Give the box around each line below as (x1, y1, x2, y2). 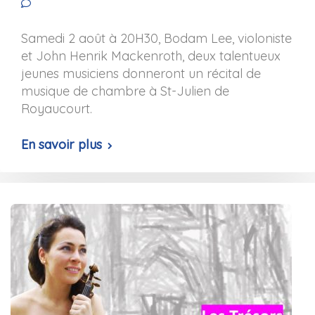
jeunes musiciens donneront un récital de (21, 65, 261, 82)
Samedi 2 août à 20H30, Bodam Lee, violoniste (21, 30, 292, 46)
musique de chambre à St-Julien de (21, 83, 229, 99)
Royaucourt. (21, 101, 92, 117)
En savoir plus (21, 136, 102, 153)
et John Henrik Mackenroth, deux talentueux (21, 48, 281, 64)
